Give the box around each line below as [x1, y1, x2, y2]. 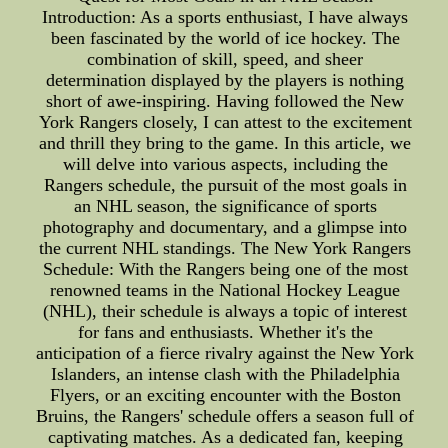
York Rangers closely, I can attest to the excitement [38, 112, 412, 132]
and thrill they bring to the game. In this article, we [39, 133, 412, 153]
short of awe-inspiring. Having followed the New [46, 91, 405, 111]
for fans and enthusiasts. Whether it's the [77, 322, 373, 342]
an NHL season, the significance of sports [73, 196, 377, 216]
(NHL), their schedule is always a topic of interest [43, 301, 408, 321]
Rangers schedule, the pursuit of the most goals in [43, 175, 407, 195]
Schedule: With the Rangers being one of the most [42, 259, 408, 279]
